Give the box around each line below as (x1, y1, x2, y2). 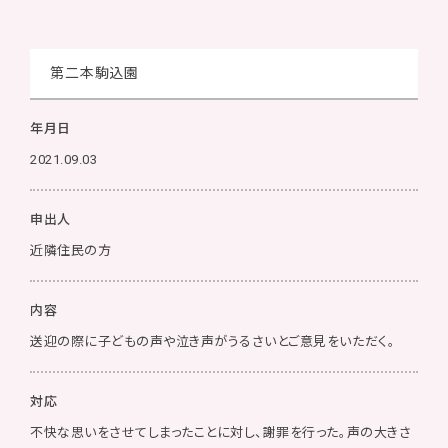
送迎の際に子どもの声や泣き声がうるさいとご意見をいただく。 (30, 334, 396, 349)
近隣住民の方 (30, 243, 112, 258)
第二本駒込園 (50, 65, 140, 81)
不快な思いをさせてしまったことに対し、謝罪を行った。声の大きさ (30, 425, 412, 440)
